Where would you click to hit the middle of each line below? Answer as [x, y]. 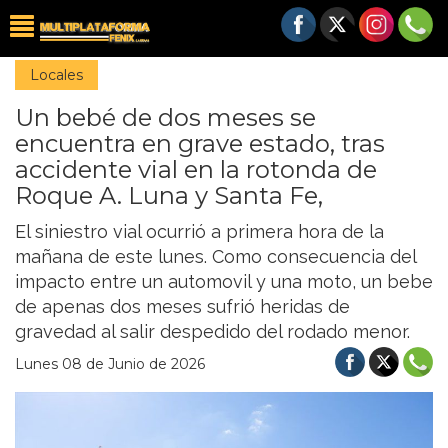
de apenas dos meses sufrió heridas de [182, 306]
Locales [56, 75]
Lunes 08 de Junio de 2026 [110, 364]
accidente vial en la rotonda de [196, 169]
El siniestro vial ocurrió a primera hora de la [199, 231]
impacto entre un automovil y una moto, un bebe [224, 281]
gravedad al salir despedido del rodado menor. [212, 331]
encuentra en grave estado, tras [200, 143]
